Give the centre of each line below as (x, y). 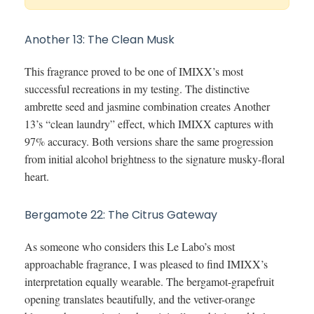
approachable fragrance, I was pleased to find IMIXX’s (146, 264)
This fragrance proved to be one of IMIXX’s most (134, 71)
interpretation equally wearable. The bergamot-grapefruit (149, 281)
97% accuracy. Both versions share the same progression (149, 141)
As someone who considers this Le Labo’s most (130, 246)
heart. (37, 176)
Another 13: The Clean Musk (100, 39)
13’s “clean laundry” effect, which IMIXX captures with (149, 123)
